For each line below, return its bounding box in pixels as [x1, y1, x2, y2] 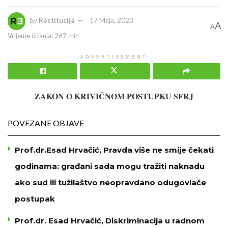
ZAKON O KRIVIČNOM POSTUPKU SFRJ [35, 90, 193, 102]
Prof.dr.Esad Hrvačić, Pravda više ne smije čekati [15, 145, 214, 155]
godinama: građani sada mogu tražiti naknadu [15, 161, 205, 171]
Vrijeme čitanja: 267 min [8, 31, 79, 40]
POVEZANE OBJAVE [8, 118, 84, 128]
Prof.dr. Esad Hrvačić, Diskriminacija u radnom [15, 215, 205, 225]
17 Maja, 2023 [90, 16, 133, 24]
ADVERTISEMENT [80, 54, 148, 60]
